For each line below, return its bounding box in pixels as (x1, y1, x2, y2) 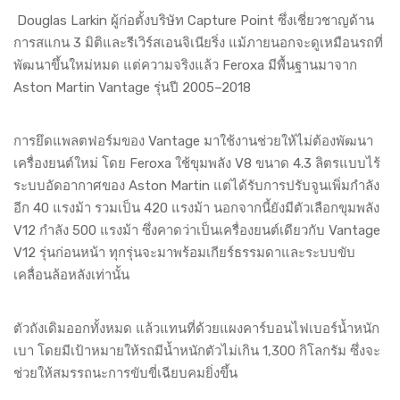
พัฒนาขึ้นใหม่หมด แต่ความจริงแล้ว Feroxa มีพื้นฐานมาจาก (13, 57, 357, 74)
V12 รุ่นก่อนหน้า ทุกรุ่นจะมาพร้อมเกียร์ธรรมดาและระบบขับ (13, 245, 355, 262)
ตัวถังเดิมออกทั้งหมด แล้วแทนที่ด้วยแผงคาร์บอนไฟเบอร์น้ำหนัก (13, 321, 379, 337)
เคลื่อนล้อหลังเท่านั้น (13, 267, 129, 284)
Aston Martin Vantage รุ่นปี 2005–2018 (13, 79, 251, 96)
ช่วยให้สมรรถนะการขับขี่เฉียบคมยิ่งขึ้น (13, 365, 237, 382)
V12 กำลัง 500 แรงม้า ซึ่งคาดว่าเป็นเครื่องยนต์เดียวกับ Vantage (13, 222, 380, 239)
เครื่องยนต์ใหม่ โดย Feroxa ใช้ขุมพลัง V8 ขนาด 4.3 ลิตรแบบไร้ (13, 155, 380, 172)
